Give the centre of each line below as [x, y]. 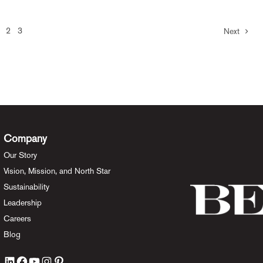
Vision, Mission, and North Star [57, 171]
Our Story [20, 155]
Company [25, 138]
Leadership [22, 203]
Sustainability [26, 187]
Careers [17, 218]
